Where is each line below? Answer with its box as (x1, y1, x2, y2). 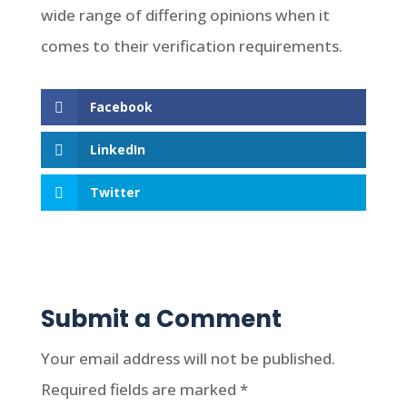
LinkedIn (89, 141, 145, 159)
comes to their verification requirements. (40, 35, 342, 56)
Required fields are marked (40, 379, 240, 401)
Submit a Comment (40, 303, 282, 336)
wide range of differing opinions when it (40, 5, 330, 25)
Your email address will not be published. (40, 348, 335, 370)
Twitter (89, 184, 140, 202)
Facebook (89, 98, 153, 115)
